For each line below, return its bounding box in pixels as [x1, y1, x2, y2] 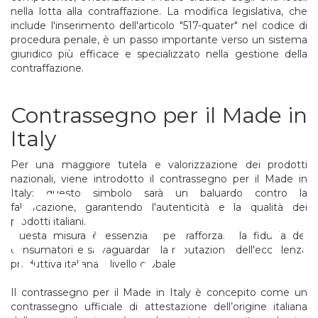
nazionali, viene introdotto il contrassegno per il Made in [11, 172, 307, 185]
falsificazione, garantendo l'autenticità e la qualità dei [11, 200, 307, 214]
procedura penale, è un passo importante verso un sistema [11, 33, 307, 46]
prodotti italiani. [11, 214, 89, 228]
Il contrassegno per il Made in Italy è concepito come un [11, 285, 307, 299]
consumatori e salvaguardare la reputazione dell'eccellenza [11, 243, 307, 256]
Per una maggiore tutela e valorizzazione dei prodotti [11, 158, 307, 171]
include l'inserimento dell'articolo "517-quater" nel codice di [11, 18, 307, 32]
